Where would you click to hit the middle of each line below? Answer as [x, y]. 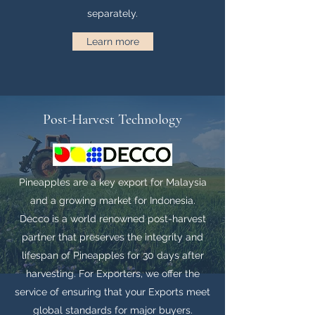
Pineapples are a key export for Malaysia [112, 182]
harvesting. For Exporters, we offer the [112, 274]
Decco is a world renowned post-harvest [112, 219]
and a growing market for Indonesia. [112, 200]
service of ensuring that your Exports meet [112, 292]
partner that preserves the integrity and [112, 237]
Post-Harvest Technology [112, 120]
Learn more [113, 41]
